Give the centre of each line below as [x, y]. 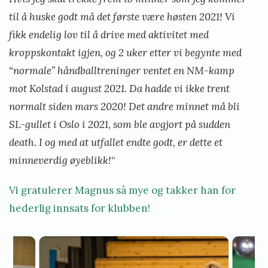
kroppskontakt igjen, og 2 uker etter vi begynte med [125, 52]
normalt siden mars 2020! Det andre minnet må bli [124, 106]
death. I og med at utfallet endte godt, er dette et [116, 142]
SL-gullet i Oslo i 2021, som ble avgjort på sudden [120, 124]
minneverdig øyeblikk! [60, 160]
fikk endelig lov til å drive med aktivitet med [109, 34]
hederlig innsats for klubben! [80, 208]
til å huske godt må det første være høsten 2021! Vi [122, 16]
